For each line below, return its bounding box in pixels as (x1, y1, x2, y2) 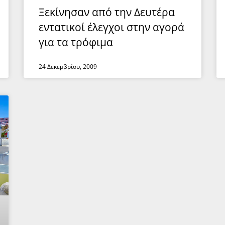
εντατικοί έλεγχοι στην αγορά (39, 20, 185, 34)
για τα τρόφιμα (39, 35, 114, 49)
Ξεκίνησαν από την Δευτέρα (39, 5, 175, 19)
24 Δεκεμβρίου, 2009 (39, 62, 97, 71)
